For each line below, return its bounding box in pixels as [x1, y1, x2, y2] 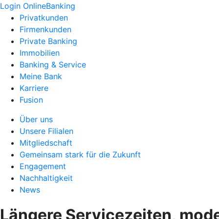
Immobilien [20, 48, 60, 58]
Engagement [20, 161, 66, 171]
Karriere [20, 83, 48, 93]
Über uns [20, 114, 53, 124]
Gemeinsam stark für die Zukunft [20, 150, 141, 159]
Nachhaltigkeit [20, 173, 73, 183]
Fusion [20, 95, 43, 105]
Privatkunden [20, 13, 68, 22]
